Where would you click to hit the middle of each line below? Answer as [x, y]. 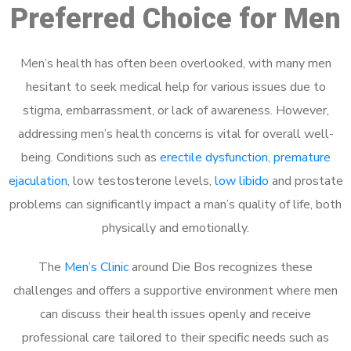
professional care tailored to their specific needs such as [175, 338]
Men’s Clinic [96, 267]
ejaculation [38, 181]
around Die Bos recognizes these [221, 267]
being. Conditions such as [90, 157]
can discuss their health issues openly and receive [175, 314]
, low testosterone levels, [141, 181]
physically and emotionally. [175, 228]
